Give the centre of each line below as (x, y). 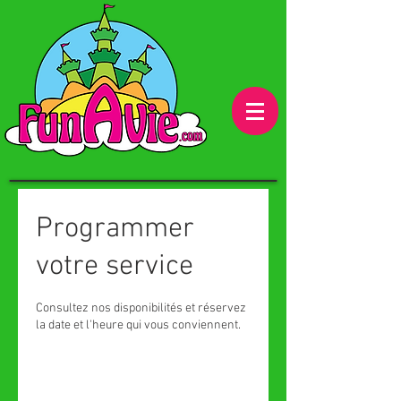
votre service (115, 267)
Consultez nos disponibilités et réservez (141, 308)
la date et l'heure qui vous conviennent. (138, 325)
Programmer (115, 229)
